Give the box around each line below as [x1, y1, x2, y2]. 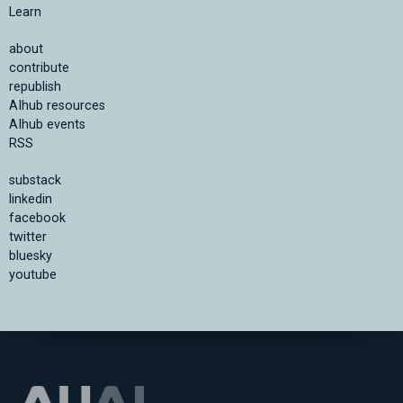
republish [9, 79, 61, 95]
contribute [9, 60, 69, 76]
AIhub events [9, 117, 85, 133]
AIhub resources [9, 98, 105, 114]
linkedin [9, 192, 52, 208]
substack [9, 173, 61, 189]
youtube [9, 267, 57, 283]
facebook [9, 210, 66, 227]
